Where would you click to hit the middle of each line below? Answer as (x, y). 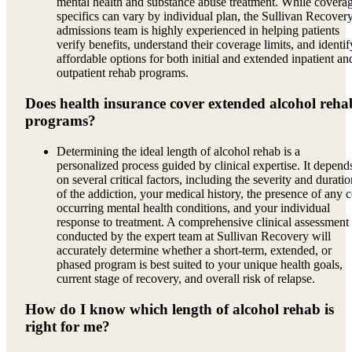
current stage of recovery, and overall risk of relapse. (186, 278)
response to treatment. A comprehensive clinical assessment (203, 222)
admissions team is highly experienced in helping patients (198, 31)
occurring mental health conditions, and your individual (193, 207)
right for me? (68, 326)
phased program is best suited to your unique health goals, (200, 264)
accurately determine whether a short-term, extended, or (194, 250)
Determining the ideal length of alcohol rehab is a (178, 151)
